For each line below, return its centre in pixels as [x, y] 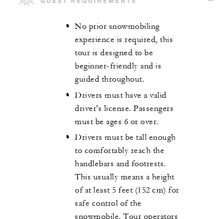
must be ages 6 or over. [117, 121]
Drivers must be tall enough [125, 138]
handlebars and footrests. [120, 164]
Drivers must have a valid [121, 95]
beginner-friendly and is [118, 66]
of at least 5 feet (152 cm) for [127, 190]
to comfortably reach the [120, 151]
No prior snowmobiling [117, 27]
